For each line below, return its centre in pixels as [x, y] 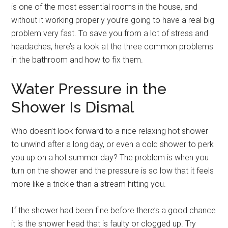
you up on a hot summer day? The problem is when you [110, 158]
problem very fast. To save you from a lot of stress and [110, 34]
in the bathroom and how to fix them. [77, 60]
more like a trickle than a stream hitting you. [89, 184]
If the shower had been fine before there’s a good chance [114, 211]
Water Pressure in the [89, 89]
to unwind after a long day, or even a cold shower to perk [113, 145]
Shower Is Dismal [73, 107]
